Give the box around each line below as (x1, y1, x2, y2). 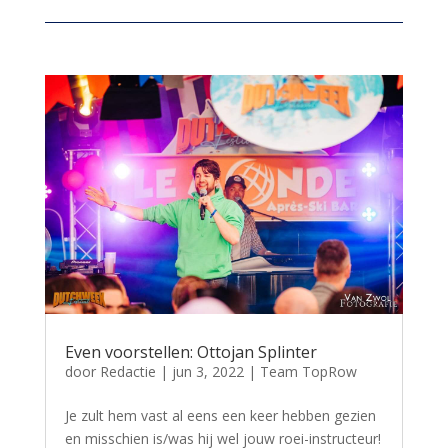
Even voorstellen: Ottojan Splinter (64, 340, 317, 363)
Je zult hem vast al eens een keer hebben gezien (64, 405, 376, 425)
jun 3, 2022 (171, 361, 244, 381)
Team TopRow (259, 361, 357, 381)
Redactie (99, 361, 156, 381)
